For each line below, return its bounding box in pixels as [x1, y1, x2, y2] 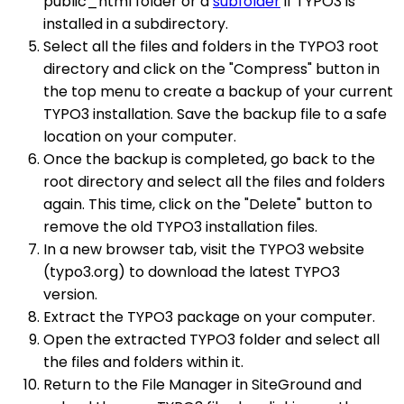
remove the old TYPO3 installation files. [43, 216, 317, 238]
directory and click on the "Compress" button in [43, 59, 380, 80]
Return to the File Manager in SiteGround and [43, 374, 362, 396]
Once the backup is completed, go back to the [43, 149, 375, 170]
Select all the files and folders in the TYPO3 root [43, 36, 379, 58]
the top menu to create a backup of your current [43, 81, 393, 103]
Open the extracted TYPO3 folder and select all [43, 329, 380, 351]
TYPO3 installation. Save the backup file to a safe [43, 104, 387, 125]
